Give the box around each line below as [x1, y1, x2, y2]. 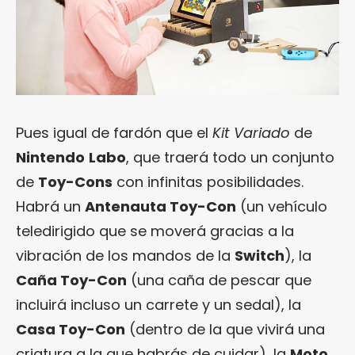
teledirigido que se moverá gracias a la [16, 220, 294, 241]
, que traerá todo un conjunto [126, 147, 334, 167]
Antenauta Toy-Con [85, 196, 236, 216]
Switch [235, 245, 284, 265]
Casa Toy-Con [16, 319, 125, 339]
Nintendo [16, 147, 85, 167]
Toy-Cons [38, 171, 113, 192]
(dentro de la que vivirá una [125, 319, 325, 339]
